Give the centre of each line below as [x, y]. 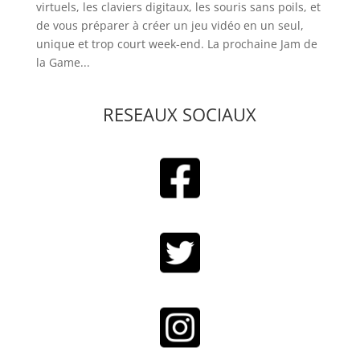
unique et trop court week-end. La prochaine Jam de [176, 44]
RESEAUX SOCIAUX [180, 114]
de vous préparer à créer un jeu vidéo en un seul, [170, 25]
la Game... [63, 62]
